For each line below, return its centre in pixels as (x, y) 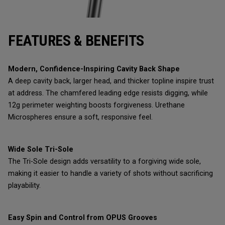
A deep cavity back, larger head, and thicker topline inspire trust (111, 81)
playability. (24, 186)
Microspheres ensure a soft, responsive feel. (80, 118)
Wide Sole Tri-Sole (41, 150)
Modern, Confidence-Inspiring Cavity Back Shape (94, 69)
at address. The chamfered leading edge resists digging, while (108, 93)
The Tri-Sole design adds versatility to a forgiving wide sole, (104, 162)
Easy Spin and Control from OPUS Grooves (83, 218)
